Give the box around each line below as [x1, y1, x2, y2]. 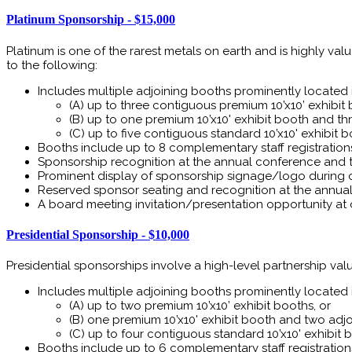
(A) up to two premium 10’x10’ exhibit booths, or [69, 299, 331, 313]
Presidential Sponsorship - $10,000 [6, 227, 189, 241]
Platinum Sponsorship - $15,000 [6, 13, 175, 27]
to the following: [6, 57, 97, 72]
